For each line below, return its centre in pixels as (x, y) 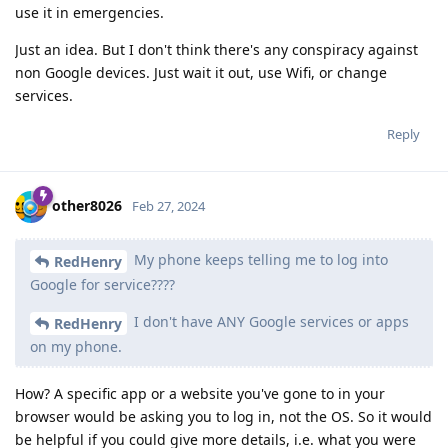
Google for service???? (102, 285)
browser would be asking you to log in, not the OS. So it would (223, 416)
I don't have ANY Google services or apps (269, 322)
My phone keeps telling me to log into (259, 260)
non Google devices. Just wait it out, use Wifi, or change (201, 73)
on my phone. (76, 346)
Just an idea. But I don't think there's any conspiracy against (216, 50)
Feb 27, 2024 (168, 206)
